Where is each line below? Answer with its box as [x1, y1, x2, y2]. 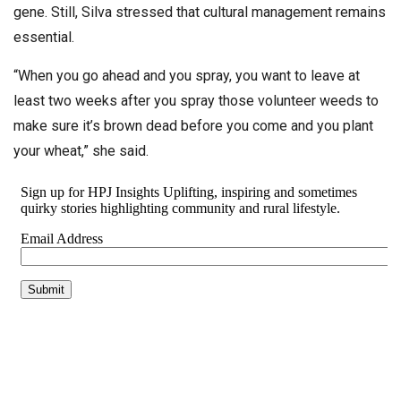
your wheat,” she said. [13, 141, 152, 159]
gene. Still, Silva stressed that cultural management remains [13, 3, 386, 21]
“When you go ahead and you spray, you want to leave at [13, 66, 360, 84]
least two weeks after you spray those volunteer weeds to [13, 91, 379, 109]
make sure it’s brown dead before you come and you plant [13, 116, 373, 134]
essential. [13, 28, 78, 46]
